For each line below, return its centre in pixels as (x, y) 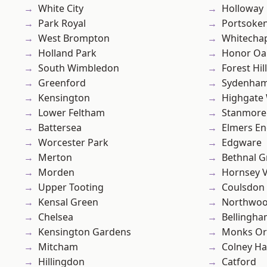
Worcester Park (73, 143)
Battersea (60, 128)
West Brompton (74, 38)
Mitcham (58, 247)
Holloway (243, 9)
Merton (55, 158)
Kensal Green (68, 202)
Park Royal (62, 24)
